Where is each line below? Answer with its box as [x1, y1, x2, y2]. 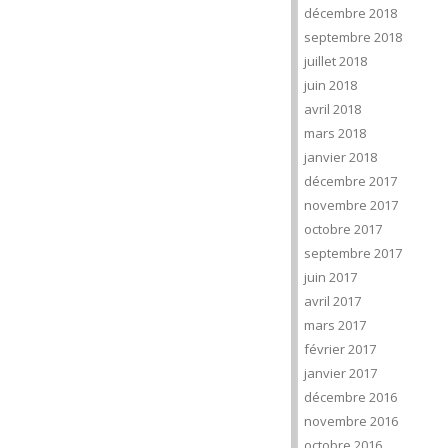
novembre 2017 [304, 196, 398, 214]
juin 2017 [304, 268, 357, 286]
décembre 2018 [304, 4, 397, 22]
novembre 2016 [304, 412, 398, 430]
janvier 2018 [304, 148, 377, 166]
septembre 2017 [304, 244, 402, 262]
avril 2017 [304, 292, 361, 310]
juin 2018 [304, 76, 357, 94]
